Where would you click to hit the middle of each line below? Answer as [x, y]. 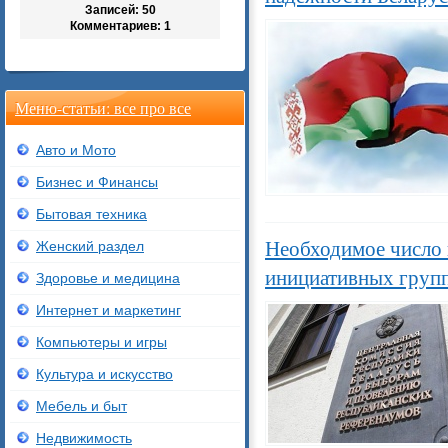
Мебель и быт [81, 406]
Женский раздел [90, 246]
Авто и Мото [76, 150]
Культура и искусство [104, 374]
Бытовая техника [91, 214]
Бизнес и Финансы [97, 182]
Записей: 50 [120, 10]
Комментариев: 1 [120, 26]
